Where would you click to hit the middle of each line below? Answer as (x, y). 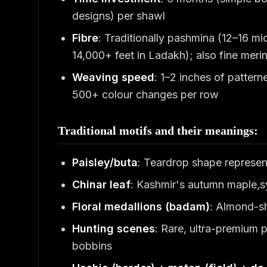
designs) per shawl (119, 16)
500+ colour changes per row (145, 94)
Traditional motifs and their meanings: (158, 131)
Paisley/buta (105, 162)
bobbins (92, 246)
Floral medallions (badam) (141, 207)
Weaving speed (113, 77)
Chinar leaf (101, 184)
